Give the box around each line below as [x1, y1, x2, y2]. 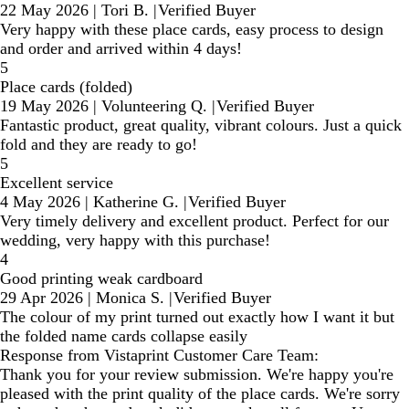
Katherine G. [93, 193, 179, 211]
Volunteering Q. [101, 97, 207, 115]
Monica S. [96, 288, 164, 307]
